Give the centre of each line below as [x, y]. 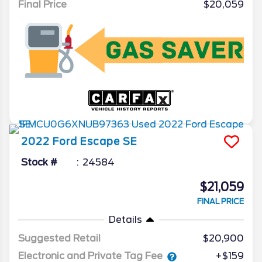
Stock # [39, 163]
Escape [100, 142]
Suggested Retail [59, 239]
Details [125, 220]
